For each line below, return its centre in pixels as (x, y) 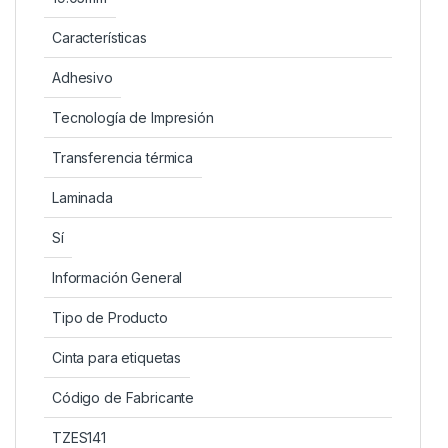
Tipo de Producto (110, 317)
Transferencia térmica (123, 157)
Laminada (82, 197)
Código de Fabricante (123, 397)
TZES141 (79, 437)
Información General (117, 277)
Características (99, 37)
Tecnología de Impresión (133, 117)
